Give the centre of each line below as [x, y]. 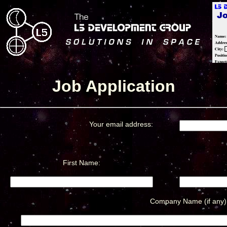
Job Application [113, 86]
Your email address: [121, 124]
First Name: [82, 162]
